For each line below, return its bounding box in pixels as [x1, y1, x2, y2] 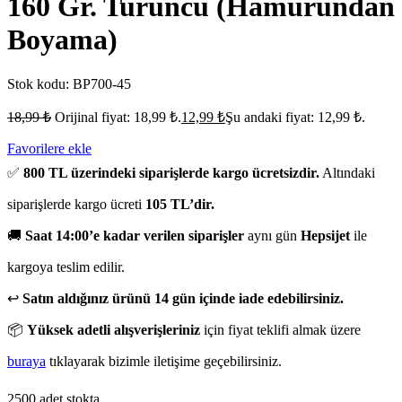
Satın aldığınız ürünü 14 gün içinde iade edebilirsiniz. [22, 290, 344, 306]
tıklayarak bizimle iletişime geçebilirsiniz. [46, 353, 282, 369]
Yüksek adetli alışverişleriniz [27, 321, 200, 337]
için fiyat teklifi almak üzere [200, 321, 361, 337]
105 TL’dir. [145, 196, 214, 212]
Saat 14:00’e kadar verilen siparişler [25, 227, 244, 243]
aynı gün [244, 227, 301, 243]
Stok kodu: [7, 75, 73, 92]
